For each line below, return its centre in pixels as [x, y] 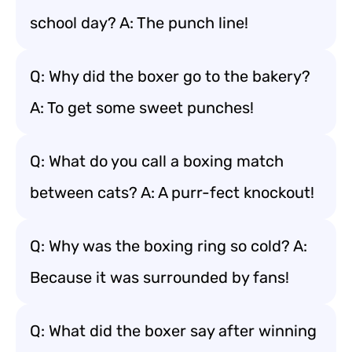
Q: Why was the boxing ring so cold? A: [169, 246]
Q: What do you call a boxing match [157, 161]
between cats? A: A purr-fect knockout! [172, 192]
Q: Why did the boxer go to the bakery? [170, 76]
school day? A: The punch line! [139, 23]
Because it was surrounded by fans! [159, 277]
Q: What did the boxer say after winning [173, 331]
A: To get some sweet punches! [142, 108]
